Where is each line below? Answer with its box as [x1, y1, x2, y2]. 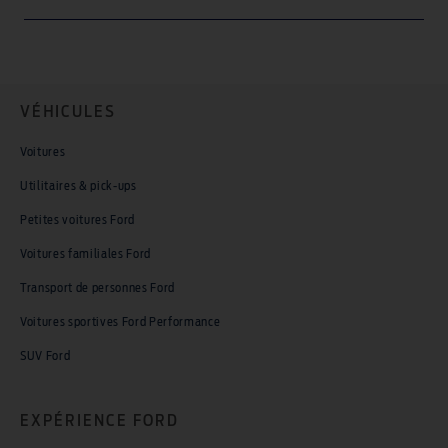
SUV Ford [20, 349, 71, 362]
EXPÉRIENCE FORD [20, 412, 179, 429]
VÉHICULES [20, 103, 116, 120]
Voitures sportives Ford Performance [20, 315, 221, 328]
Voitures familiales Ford [20, 247, 152, 260]
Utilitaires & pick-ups [20, 179, 137, 192]
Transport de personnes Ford [20, 281, 176, 294]
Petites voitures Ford [20, 213, 136, 226]
